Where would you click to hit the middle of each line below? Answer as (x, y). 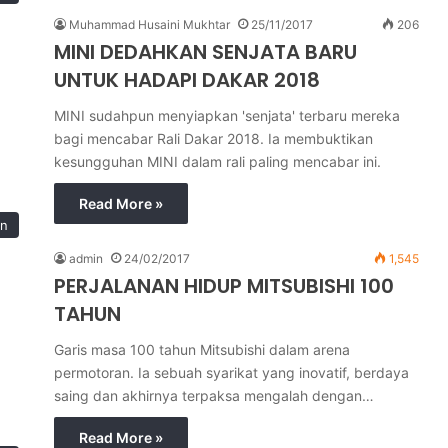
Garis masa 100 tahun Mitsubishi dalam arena (202, 349)
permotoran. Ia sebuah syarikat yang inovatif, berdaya (231, 372)
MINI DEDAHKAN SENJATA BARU (205, 52)
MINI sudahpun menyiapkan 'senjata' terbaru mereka (227, 115)
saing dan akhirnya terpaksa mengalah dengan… (214, 395)
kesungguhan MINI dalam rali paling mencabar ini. (217, 161)
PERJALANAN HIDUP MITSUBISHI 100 (224, 286)
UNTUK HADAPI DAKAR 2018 (187, 80)
